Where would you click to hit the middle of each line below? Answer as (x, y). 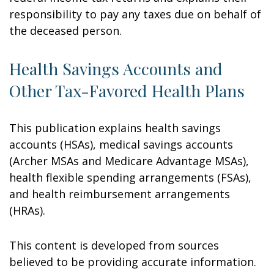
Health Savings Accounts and (116, 68)
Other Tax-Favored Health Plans (127, 91)
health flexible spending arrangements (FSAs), (130, 177)
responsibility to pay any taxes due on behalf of (135, 14)
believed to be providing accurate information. (133, 262)
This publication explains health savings (115, 128)
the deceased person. (65, 31)
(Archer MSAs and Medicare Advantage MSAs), (129, 161)
